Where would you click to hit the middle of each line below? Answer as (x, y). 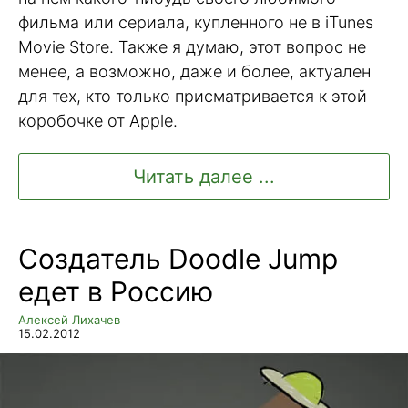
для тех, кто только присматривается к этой (193, 96)
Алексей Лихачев (69, 319)
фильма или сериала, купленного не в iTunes (196, 22)
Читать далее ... (204, 176)
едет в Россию (116, 291)
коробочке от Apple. (98, 120)
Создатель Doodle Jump (178, 258)
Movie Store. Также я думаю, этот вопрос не (192, 46)
